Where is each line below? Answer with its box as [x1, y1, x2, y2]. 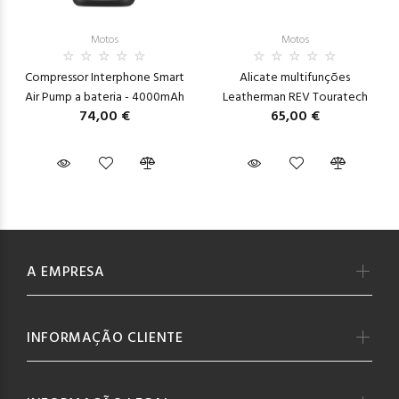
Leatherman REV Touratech [222, 86, 368, 108]
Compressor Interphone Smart [24, 67, 184, 88]
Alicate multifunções [240, 67, 350, 88]
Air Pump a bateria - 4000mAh [24, 86, 184, 108]
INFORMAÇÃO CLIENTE [27, 326, 183, 350]
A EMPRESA [27, 260, 105, 284]
